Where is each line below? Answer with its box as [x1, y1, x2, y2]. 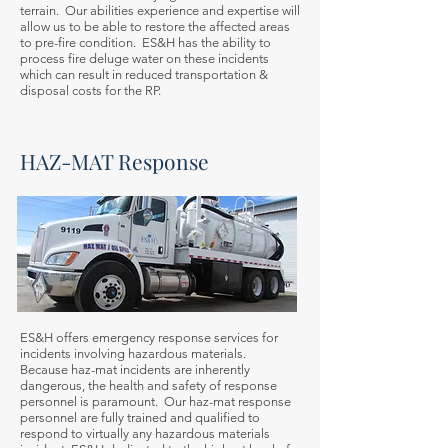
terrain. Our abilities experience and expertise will [20, 3, 300, 18]
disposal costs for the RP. [20, 83, 161, 98]
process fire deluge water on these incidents [20, 51, 269, 66]
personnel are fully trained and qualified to [20, 410, 260, 425]
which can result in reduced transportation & [20, 67, 268, 82]
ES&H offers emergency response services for [20, 330, 278, 345]
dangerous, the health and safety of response [20, 378, 277, 393]
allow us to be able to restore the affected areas [20, 19, 290, 34]
